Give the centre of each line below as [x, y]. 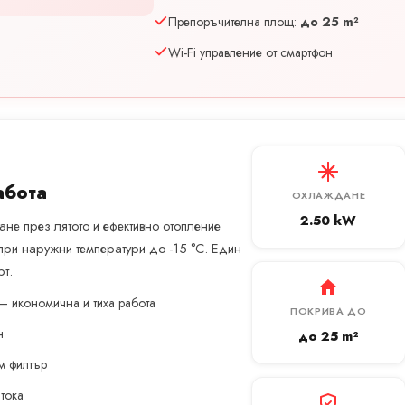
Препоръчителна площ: [235, 22]
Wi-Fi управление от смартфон [251, 53]
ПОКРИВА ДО [329, 311]
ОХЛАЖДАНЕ [329, 196]
